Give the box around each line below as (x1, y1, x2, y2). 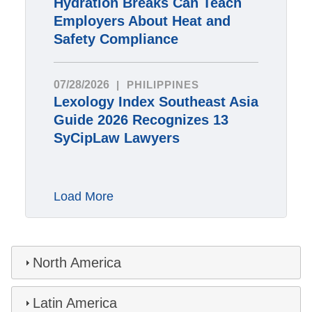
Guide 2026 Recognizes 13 (53, 112, 228, 128)
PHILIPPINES (126, 79, 199, 91)
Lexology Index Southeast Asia (53, 94, 258, 110)
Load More (53, 189, 114, 204)
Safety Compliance (53, 31, 178, 47)
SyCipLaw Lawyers (53, 130, 180, 146)
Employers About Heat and (53, 13, 231, 29)
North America (33, 255, 121, 271)
